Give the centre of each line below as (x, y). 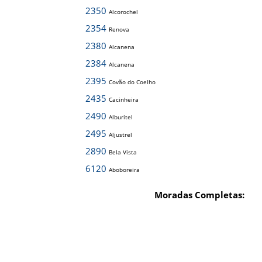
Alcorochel (123, 12)
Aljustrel (120, 135)
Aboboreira (124, 170)
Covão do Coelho (132, 82)
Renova (119, 29)
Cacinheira (124, 99)
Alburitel (121, 117)
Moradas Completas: (199, 195)
